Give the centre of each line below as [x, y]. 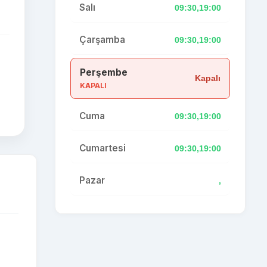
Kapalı [208, 78]
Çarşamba [102, 40]
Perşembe [104, 72]
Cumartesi [103, 148]
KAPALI [93, 86]
